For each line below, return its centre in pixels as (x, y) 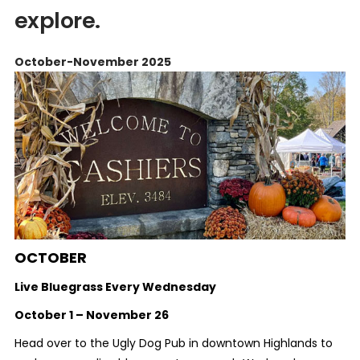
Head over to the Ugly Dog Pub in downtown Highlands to (173, 343)
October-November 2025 (92, 62)
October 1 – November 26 (91, 315)
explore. (57, 20)
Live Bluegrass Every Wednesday (115, 286)
